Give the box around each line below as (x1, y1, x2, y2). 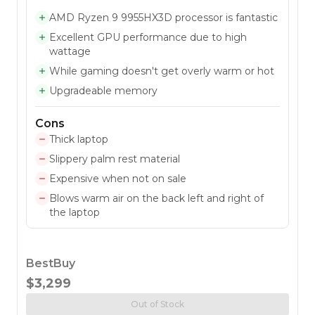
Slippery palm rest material (49, 152, 180, 165)
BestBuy (26, 256, 75, 270)
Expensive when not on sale (49, 172, 186, 185)
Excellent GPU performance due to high (49, 30, 247, 44)
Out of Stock (131, 298, 184, 309)
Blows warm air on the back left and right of (49, 191, 264, 205)
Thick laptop (49, 132, 108, 146)
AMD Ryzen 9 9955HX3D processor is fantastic (49, 11, 278, 24)
